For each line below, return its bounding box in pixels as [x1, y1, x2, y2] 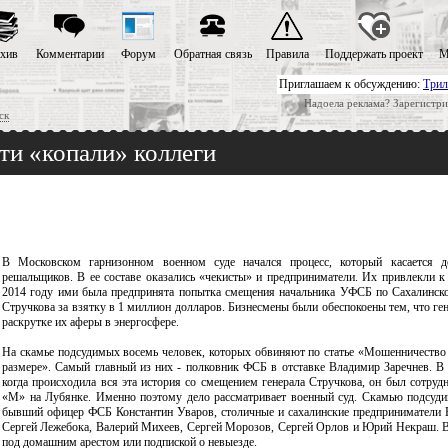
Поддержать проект [324, 47, 423, 61]
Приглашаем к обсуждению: [279, 77, 423, 91]
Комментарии [35, 47, 104, 61]
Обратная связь [173, 47, 252, 61]
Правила [265, 47, 309, 61]
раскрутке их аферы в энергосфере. [2, 315, 179, 329]
